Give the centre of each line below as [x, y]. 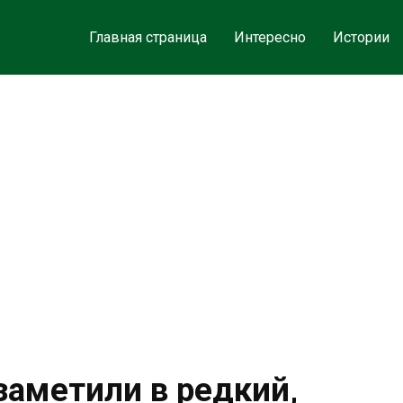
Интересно [269, 37]
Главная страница [148, 37]
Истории [361, 37]
